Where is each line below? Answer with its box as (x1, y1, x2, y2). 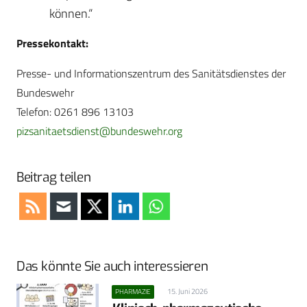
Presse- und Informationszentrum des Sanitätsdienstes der (16, 65, 286, 82)
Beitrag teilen (16, 169, 91, 186)
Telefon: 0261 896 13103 (16, 103, 134, 121)
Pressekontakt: (16, 35, 88, 52)
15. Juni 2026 (167, 286, 208, 297)
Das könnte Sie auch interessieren (16, 258, 208, 275)
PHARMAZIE (115, 286, 151, 297)
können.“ (49, 4, 93, 23)
